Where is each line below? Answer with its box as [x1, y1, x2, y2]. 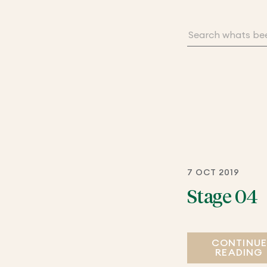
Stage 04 [187, 188, 258, 207]
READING [215, 247, 263, 257]
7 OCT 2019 [187, 168, 240, 177]
